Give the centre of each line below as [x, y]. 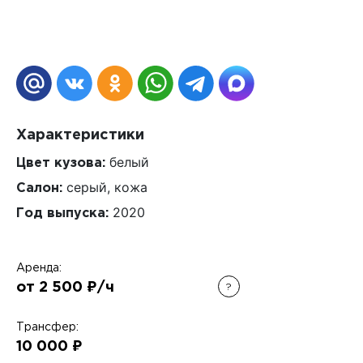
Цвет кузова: [61, 163]
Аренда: [39, 268]
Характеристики [80, 135]
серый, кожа [105, 187]
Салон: [39, 188]
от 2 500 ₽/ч [65, 288]
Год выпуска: [62, 214]
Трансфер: [47, 327]
